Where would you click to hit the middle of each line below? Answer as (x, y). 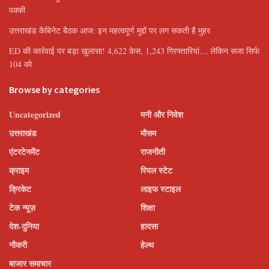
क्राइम (19, 171)
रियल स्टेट (156, 171)
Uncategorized (35, 115)
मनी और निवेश (162, 115)
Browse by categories (54, 90)
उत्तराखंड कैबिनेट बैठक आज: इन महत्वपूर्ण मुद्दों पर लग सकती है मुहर (110, 31)
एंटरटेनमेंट (24, 152)
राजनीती (153, 152)
